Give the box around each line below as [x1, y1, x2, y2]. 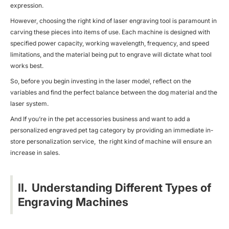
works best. [10, 61, 43, 70]
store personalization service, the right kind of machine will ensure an [10, 137, 212, 145]
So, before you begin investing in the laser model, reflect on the [10, 77, 191, 85]
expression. [10, 1, 43, 9]
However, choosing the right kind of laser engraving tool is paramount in [10, 16, 217, 25]
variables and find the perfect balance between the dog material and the [10, 88, 217, 96]
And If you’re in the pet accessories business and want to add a [10, 114, 190, 123]
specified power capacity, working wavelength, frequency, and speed [10, 39, 209, 47]
